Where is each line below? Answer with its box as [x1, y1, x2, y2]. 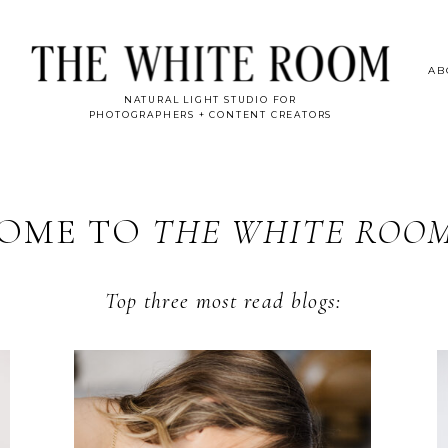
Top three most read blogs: [105, 288, 342, 314]
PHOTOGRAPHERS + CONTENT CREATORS [88, 109, 333, 120]
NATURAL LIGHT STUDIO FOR [123, 94, 298, 105]
